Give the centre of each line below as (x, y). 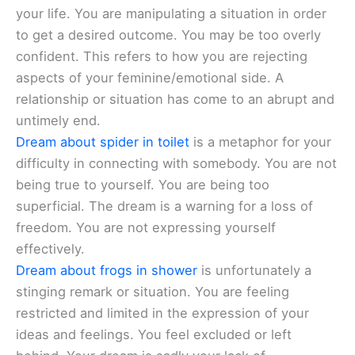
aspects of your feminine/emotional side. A (150, 78)
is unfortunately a (254, 270)
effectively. (50, 249)
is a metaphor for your (260, 142)
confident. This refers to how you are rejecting (162, 56)
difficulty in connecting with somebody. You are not (176, 163)
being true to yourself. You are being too (143, 185)
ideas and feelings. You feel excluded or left (154, 334)
